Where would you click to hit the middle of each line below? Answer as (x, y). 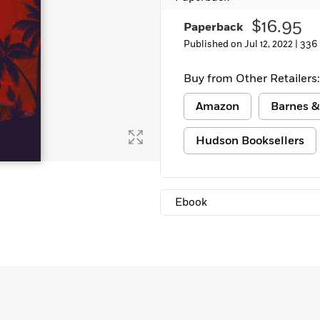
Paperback (213, 27)
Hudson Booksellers (250, 141)
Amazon (217, 106)
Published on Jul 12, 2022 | (242, 44)
